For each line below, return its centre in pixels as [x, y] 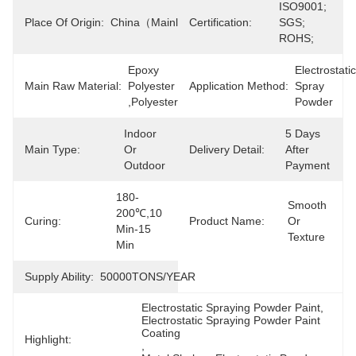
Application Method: [239, 86]
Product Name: [227, 221]
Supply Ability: [59, 277]
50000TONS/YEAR [148, 277]
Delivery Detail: [227, 149]
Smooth [307, 205]
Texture [306, 237]
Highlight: [48, 339]
